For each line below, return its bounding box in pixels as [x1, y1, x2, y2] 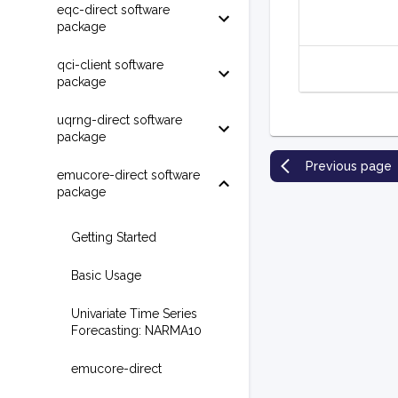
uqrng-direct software [57, 113, 182, 127]
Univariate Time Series [71, 306, 197, 321]
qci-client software [57, 58, 163, 72]
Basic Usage [71, 268, 141, 283]
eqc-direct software [57, 3, 170, 17]
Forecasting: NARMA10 [71, 323, 202, 338]
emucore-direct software [57, 168, 200, 182]
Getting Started [71, 230, 156, 244]
